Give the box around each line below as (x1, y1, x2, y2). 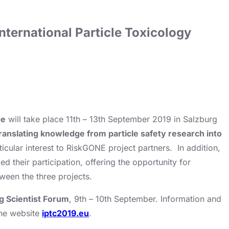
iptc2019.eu (42, 208, 89, 218)
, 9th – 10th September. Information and (69, 193, 221, 204)
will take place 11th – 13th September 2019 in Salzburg (6, 113, 217, 124)
